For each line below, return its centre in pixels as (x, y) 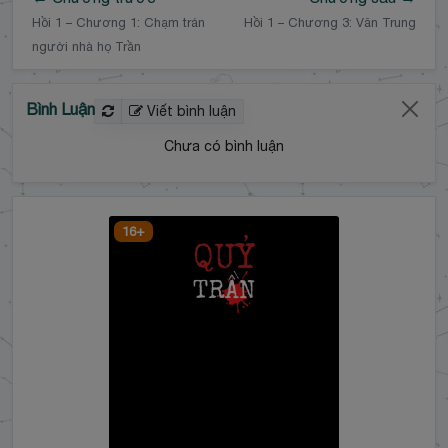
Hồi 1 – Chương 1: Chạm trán (119, 22)
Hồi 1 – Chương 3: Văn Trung (329, 22)
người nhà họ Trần (87, 46)
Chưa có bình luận (224, 145)
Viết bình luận (189, 110)
